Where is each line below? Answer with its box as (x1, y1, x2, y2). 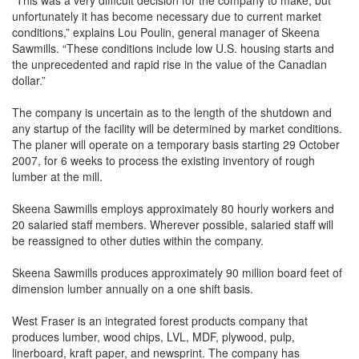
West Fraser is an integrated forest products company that (12, 313, 308, 329)
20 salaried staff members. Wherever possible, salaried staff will (12, 216, 333, 232)
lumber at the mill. (12, 168, 103, 184)
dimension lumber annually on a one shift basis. (12, 280, 253, 296)
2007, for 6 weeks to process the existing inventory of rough (12, 152, 315, 168)
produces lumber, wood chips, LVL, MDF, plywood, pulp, (12, 329, 295, 345)
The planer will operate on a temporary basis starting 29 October (12, 136, 340, 152)
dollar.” (12, 72, 46, 88)
